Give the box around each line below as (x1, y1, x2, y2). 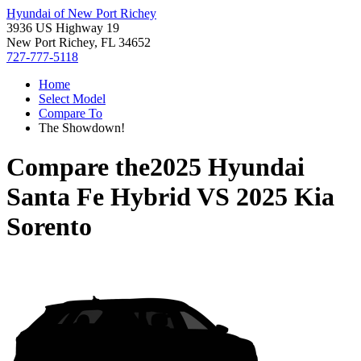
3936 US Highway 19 (6, 21, 119, 35)
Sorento (6, 212, 92, 242)
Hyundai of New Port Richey (6, 6, 156, 20)
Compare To (39, 106, 102, 120)
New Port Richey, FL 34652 (6, 35, 151, 49)
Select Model (39, 92, 106, 106)
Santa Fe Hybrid (6, 182, 191, 212)
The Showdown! (39, 121, 125, 135)
